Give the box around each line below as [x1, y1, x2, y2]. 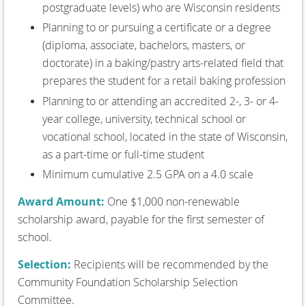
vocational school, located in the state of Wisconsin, [42, 128, 288, 144]
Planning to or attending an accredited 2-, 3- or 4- [42, 93, 279, 109]
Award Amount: [18, 194, 105, 210]
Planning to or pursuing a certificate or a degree [42, 20, 271, 36]
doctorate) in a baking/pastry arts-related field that [42, 55, 283, 71]
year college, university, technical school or [42, 111, 246, 126]
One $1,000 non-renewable [105, 194, 240, 210]
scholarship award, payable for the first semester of [18, 212, 264, 227]
